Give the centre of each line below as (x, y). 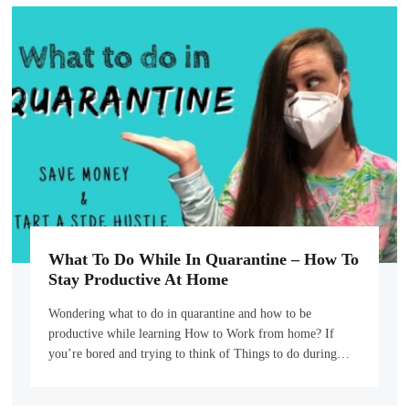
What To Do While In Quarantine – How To (204, 259)
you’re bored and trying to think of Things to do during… (199, 354)
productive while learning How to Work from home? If (192, 334)
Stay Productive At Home (139, 279)
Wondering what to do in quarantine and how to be (180, 314)
